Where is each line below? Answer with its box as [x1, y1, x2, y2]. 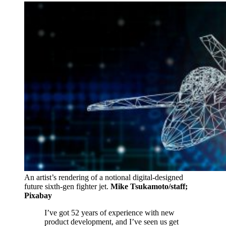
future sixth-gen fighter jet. [24, 182, 110, 191]
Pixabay [24, 191, 52, 200]
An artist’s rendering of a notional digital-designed [24, 173, 183, 182]
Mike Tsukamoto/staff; [110, 182, 188, 191]
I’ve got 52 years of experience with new [44, 208, 175, 217]
